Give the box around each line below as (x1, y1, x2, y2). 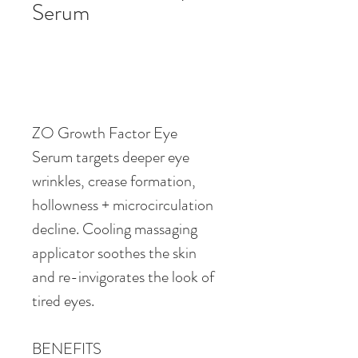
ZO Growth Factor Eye (32, 121, 181, 145)
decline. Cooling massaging (32, 217, 201, 241)
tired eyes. (32, 288, 94, 312)
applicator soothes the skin (32, 241, 200, 265)
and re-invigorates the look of (32, 265, 217, 288)
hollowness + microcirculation (32, 193, 217, 217)
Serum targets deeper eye (32, 145, 193, 169)
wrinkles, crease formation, (32, 169, 199, 193)
